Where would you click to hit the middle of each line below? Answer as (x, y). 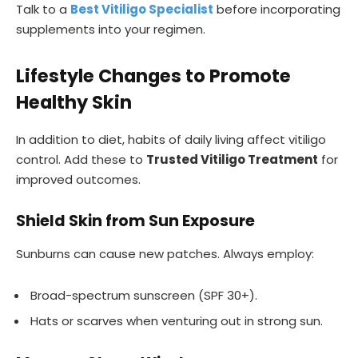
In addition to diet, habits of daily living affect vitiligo (171, 139)
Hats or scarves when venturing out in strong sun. (177, 320)
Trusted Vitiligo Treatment (232, 159)
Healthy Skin (74, 102)
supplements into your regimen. (111, 29)
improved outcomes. (78, 179)
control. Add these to (81, 159)
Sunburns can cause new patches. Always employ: (165, 254)
